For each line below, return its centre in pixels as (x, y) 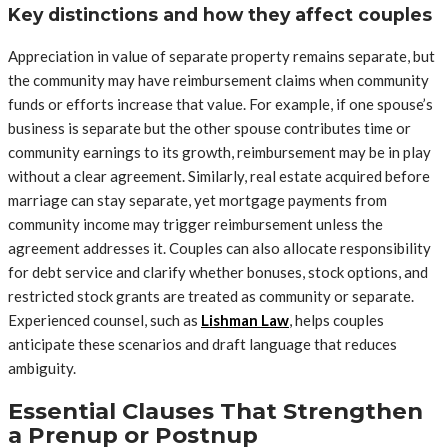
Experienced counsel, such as (104, 320)
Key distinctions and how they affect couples (220, 14)
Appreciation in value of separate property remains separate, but (221, 56)
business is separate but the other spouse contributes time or (209, 128)
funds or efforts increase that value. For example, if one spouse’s (220, 104)
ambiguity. (42, 368)
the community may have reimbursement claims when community (218, 80)
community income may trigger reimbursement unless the (195, 224)
